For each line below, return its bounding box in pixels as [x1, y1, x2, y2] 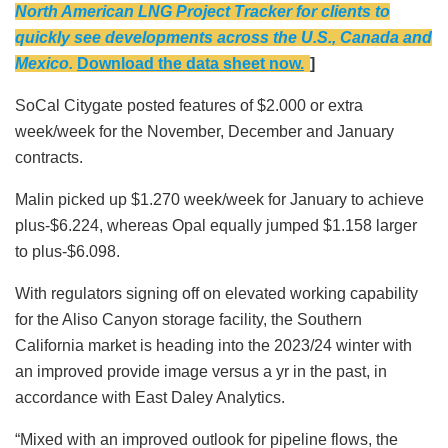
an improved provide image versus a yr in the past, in [15, 363, 387, 381]
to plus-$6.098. [15, 243, 120, 261]
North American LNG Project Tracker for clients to [15, 3, 390, 21]
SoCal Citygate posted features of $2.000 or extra [15, 97, 363, 115]
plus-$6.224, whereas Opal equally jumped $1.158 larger [15, 217, 417, 235]
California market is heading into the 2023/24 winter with [15, 337, 412, 355]
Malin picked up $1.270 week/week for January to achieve [15, 191, 424, 209]
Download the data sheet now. [77, 55, 304, 73]
